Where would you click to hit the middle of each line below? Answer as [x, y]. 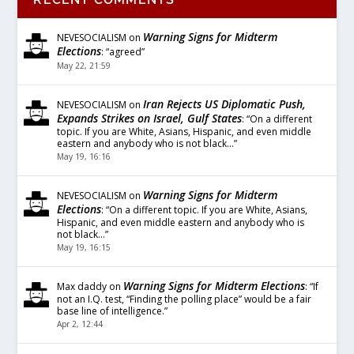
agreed [126, 51]
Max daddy [82, 286]
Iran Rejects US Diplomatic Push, [225, 104]
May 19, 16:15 [84, 247]
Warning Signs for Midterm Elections [215, 285]
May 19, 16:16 [84, 156]
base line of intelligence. [111, 311]
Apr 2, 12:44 [80, 324]
